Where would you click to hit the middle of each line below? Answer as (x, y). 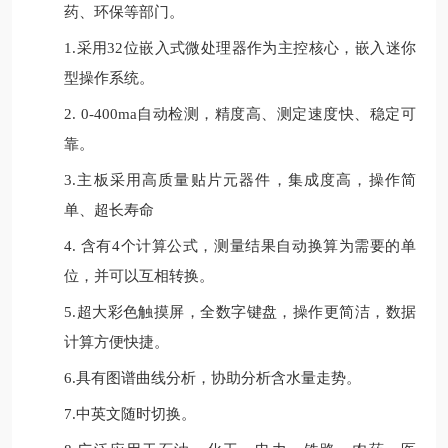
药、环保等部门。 (124, 11)
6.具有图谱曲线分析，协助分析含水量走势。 (213, 378)
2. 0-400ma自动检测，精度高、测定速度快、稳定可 (240, 114)
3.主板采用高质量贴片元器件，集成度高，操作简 (240, 180)
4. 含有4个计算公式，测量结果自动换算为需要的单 (240, 246)
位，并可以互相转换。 (139, 276)
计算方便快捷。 (117, 342)
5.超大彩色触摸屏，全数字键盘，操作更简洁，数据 (240, 312)
